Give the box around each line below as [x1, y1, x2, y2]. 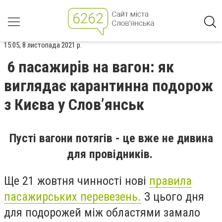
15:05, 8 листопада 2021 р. [4, 41, 82, 50]
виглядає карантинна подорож [4, 76, 213, 95]
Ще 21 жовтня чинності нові [4, 173, 149, 188]
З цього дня [141, 189, 204, 204]
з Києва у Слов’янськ [4, 95, 144, 114]
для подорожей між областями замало [4, 205, 200, 220]
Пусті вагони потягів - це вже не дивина [9, 131, 213, 145]
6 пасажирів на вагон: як [7, 57, 174, 76]
